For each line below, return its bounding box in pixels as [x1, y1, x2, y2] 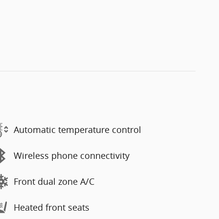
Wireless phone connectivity [14, 150, 130, 162]
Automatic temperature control [14, 124, 141, 136]
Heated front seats [14, 201, 89, 214]
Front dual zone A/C [14, 175, 94, 188]
